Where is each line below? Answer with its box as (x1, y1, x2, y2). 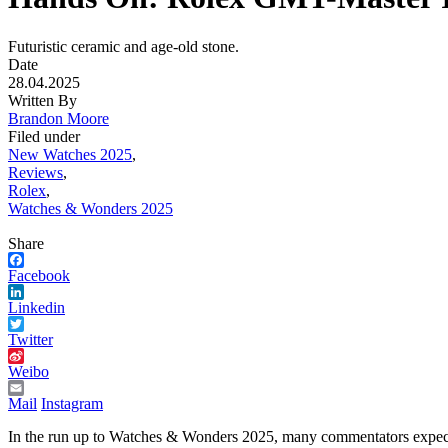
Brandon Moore (8, 109, 109, 127)
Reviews (8, 163, 63, 181)
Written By (8, 91, 77, 109)
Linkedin (8, 298, 65, 316)
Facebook (8, 266, 70, 284)
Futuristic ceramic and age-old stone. (8, 37, 239, 55)
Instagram (41, 394, 103, 412)
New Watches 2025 (8, 145, 132, 163)
